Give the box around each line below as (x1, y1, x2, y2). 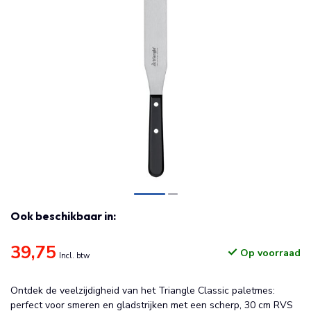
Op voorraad (237, 246, 301, 260)
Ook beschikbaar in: (10, 209, 116, 223)
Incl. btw (59, 251, 90, 261)
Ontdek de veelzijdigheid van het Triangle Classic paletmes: (10, 284, 275, 297)
